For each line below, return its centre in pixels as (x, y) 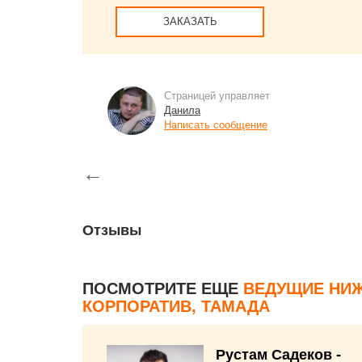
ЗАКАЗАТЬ (190, 21)
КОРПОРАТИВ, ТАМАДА (176, 306)
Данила (182, 110)
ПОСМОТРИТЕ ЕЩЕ (163, 288)
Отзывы (112, 230)
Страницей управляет (217, 96)
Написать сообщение (216, 125)
